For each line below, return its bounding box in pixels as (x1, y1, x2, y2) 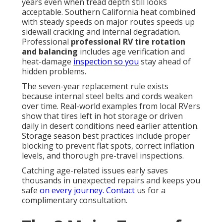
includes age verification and (78, 46, 185, 57)
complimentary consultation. (22, 195, 127, 206)
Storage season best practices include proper (22, 130, 190, 142)
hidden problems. (22, 66, 86, 77)
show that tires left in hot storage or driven (22, 111, 183, 122)
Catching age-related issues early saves (22, 165, 168, 176)
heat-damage (22, 56, 73, 67)
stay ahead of (139, 56, 191, 67)
